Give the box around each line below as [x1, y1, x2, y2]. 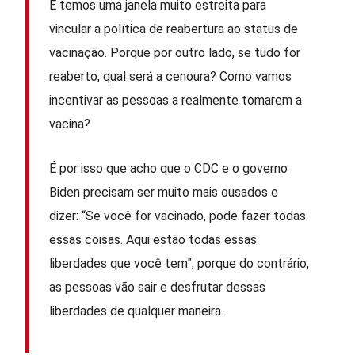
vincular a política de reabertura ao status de [49, 21, 299, 36]
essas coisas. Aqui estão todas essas [49, 231, 258, 247]
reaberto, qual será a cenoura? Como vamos [49, 68, 292, 84]
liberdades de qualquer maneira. [49, 303, 224, 319]
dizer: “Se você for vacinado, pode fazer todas [49, 208, 307, 223]
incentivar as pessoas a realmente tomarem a [49, 92, 303, 108]
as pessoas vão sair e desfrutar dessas [49, 279, 266, 295]
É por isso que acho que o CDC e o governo [49, 160, 288, 176]
